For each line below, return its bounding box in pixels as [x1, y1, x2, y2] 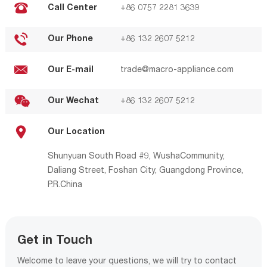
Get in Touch [17, 235, 92, 247]
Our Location [47, 128, 105, 136]
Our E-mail [47, 66, 94, 74]
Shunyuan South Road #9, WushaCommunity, [47, 152, 225, 161]
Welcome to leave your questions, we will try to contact [17, 257, 237, 266]
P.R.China [47, 181, 82, 190]
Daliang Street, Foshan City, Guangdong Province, [47, 166, 243, 175]
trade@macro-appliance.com [120, 66, 234, 74]
